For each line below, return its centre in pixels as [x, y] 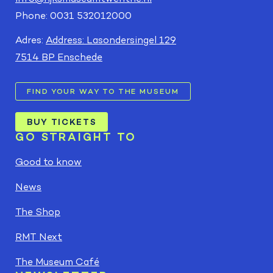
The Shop [38, 212]
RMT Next [39, 237]
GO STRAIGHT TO [76, 137]
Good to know [48, 162]
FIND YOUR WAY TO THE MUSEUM [103, 91]
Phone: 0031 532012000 [73, 16]
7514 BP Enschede [59, 57]
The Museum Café [57, 262]
